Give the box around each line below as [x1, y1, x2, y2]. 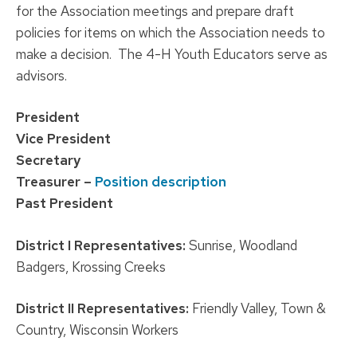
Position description [95, 173, 226, 191]
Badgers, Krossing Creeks [16, 257, 166, 276]
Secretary [16, 151, 80, 170]
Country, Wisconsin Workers [16, 321, 178, 339]
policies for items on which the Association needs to [16, 23, 325, 41]
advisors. [16, 66, 67, 84]
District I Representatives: [16, 236, 186, 254]
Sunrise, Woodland [186, 236, 297, 254]
